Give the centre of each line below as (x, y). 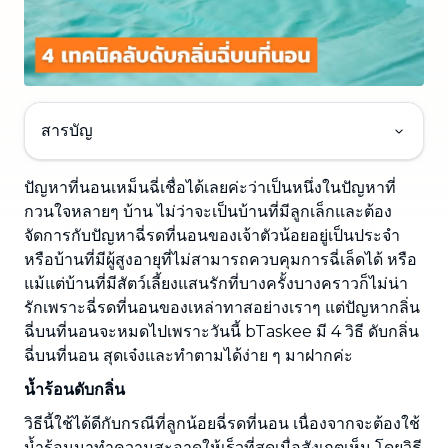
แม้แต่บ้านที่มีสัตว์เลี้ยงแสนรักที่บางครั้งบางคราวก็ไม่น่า (216, 284)
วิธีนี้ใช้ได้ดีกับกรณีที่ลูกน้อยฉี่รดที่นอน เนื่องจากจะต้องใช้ (222, 424)
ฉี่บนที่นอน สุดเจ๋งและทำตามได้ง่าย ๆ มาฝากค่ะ (188, 356)
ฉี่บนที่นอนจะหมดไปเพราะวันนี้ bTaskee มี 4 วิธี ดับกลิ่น (221, 332)
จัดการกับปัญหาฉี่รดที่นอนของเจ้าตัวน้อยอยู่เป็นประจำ (212, 236)
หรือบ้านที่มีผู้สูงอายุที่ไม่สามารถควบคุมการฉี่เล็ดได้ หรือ (220, 260)
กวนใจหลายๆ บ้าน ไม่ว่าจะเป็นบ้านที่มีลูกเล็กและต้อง (208, 212)
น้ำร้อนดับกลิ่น (74, 390)
